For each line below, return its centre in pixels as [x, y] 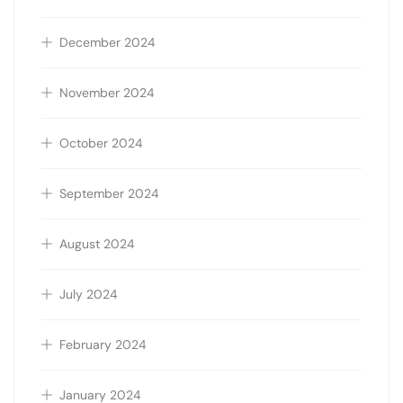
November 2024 [107, 93]
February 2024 [103, 345]
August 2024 [97, 244]
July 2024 [89, 295]
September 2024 [109, 194]
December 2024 [107, 43]
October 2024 [101, 143]
